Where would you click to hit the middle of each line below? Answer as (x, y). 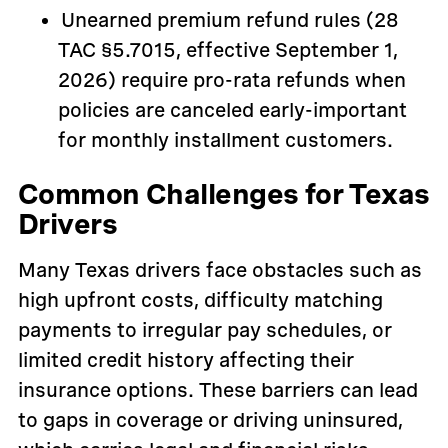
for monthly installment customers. (225, 140)
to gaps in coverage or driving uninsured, (210, 420)
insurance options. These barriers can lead (217, 390)
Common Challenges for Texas (223, 194)
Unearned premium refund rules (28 (229, 20)
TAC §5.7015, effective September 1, (227, 50)
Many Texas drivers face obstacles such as (219, 270)
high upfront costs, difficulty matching (200, 300)
